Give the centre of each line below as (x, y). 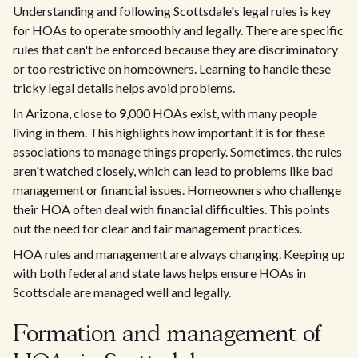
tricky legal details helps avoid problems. (124, 88)
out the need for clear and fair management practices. (157, 228)
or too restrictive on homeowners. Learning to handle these (172, 68)
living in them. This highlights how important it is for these (169, 132)
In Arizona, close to (66, 113)
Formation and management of (167, 335)
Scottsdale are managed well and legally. (122, 292)
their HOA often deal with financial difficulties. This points (171, 209)
